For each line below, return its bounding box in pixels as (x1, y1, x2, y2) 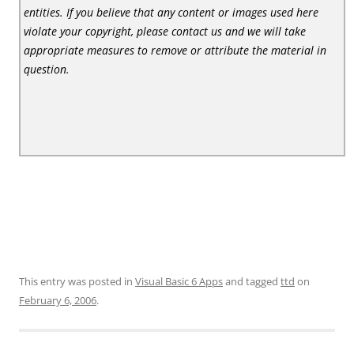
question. (24, 61, 70, 77)
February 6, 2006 (19, 292, 96, 307)
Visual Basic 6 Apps (135, 273, 223, 288)
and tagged (223, 273, 281, 288)
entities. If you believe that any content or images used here (24, 4, 319, 20)
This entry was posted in (19, 273, 135, 288)
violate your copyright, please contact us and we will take (24, 23, 307, 39)
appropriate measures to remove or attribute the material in (24, 42, 327, 58)
